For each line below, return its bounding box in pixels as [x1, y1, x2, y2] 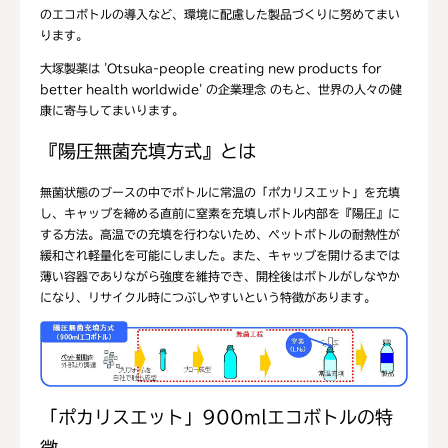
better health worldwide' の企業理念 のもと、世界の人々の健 [40, 83, 402, 95]
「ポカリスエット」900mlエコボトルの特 [40, 408, 393, 427]
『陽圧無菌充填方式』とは [40, 141, 256, 160]
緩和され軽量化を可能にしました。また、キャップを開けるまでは [40, 248, 400, 261]
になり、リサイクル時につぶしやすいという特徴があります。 [40, 290, 376, 303]
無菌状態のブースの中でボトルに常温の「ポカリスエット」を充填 [40, 185, 400, 198]
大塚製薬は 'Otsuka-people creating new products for [40, 62, 381, 74]
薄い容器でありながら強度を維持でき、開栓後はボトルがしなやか [40, 269, 400, 282]
